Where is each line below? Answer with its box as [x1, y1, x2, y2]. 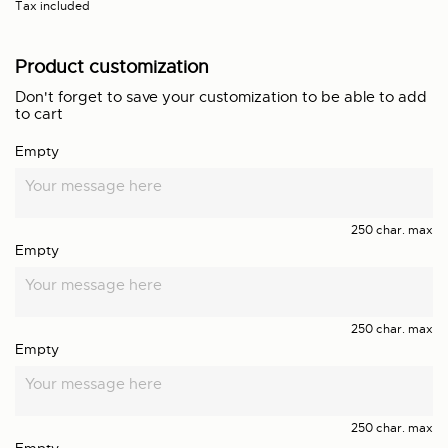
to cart [15, 105, 63, 124]
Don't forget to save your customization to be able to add [15, 88, 427, 107]
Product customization [15, 56, 209, 79]
